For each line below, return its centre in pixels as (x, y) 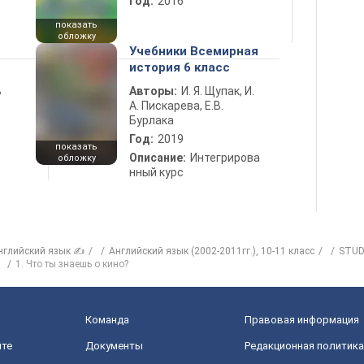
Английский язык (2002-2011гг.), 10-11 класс (212, 251)
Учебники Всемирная (194, 51)
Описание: (158, 158)
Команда (107, 320)
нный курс (156, 172)
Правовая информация (302, 320)
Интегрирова (225, 158)
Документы (114, 346)
